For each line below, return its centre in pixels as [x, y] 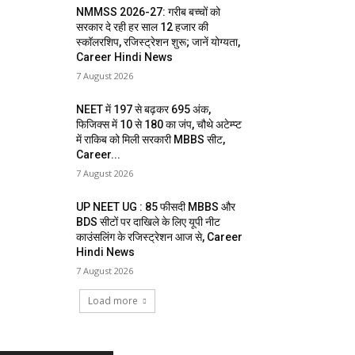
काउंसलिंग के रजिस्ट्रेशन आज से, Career [160, 237]
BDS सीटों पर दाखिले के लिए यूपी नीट [149, 222]
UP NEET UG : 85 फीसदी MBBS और [156, 207]
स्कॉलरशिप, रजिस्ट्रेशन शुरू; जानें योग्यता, [158, 42]
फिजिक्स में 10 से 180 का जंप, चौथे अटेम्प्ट [159, 124]
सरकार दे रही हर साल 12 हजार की [143, 27]
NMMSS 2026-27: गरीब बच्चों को [149, 12]
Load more [113, 301]
